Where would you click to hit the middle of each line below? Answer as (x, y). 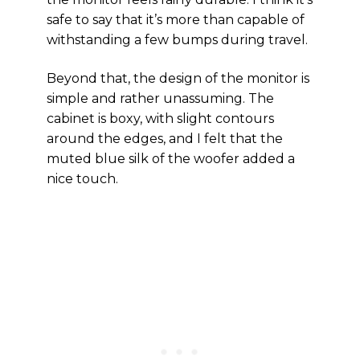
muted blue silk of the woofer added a (171, 159)
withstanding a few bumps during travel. (177, 40)
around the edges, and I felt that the (165, 139)
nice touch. (82, 179)
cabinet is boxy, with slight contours (160, 119)
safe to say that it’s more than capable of (176, 20)
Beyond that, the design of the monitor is (178, 78)
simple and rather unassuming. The (160, 98)
